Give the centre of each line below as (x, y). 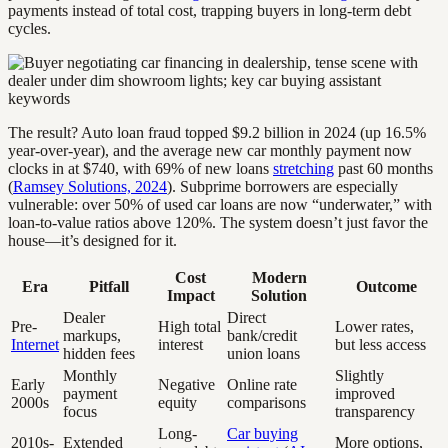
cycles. (29, 29)
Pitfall (108, 287)
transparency (375, 412)
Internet (35, 345)
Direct (246, 318)
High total (189, 327)
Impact (190, 296)
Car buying (262, 434)
